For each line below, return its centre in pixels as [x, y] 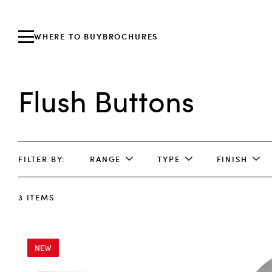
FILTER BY [40, 159]
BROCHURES [131, 36]
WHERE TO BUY [68, 36]
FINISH [232, 159]
